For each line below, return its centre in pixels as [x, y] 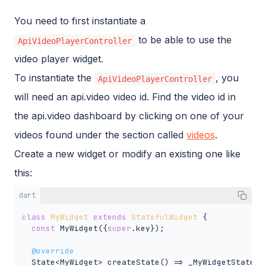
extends [110, 217]
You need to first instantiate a [80, 21]
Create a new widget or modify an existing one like [127, 154]
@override [53, 251]
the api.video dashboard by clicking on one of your [129, 116]
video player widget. [59, 59]
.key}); [148, 229]
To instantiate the [54, 78]
